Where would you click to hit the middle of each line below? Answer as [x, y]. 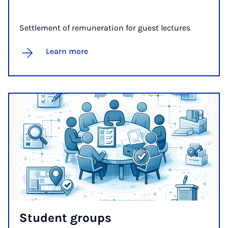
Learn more [67, 51]
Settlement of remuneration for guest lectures [105, 27]
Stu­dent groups [65, 218]
